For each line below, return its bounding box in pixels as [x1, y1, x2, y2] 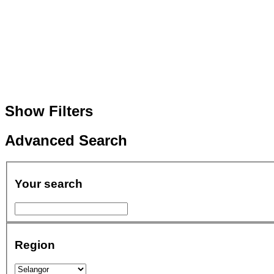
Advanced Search [5, 131, 127, 149]
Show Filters [5, 102, 93, 119]
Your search [15, 177, 83, 190]
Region [15, 238, 55, 251]
